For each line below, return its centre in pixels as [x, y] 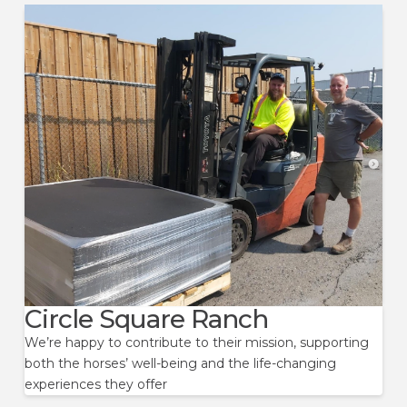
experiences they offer [95, 384]
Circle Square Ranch [146, 318]
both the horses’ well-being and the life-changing [180, 363]
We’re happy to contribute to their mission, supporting [196, 342]
